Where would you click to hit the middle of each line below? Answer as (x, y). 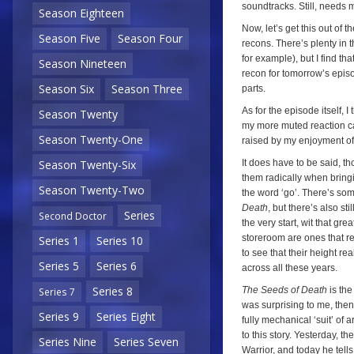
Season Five (70, 39)
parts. (254, 88)
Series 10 (120, 241)
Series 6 (117, 266)
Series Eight (126, 317)
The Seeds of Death (284, 290)
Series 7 (57, 292)
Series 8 (113, 292)
